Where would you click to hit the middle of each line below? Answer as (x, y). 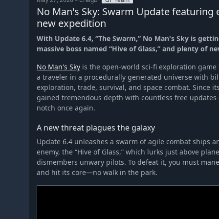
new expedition (71, 23)
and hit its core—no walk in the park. (97, 172)
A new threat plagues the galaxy (96, 127)
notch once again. (66, 108)
